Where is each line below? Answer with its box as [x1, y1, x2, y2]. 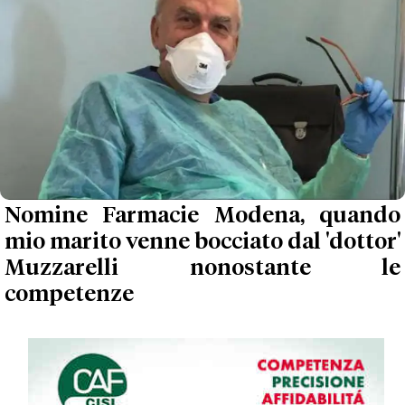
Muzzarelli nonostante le [5, 258, 400, 280]
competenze [5, 284, 134, 306]
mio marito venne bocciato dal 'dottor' [5, 231, 400, 254]
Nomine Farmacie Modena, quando [5, 205, 400, 228]
